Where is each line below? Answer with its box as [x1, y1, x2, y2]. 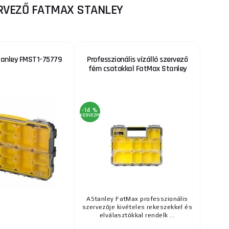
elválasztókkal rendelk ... [99, 212, 175, 219]
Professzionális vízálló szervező [87, 54, 188, 65]
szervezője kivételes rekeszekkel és [82, 203, 193, 211]
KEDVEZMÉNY [80, 112, 108, 119]
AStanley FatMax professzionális [86, 195, 188, 203]
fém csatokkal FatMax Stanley [88, 63, 187, 75]
